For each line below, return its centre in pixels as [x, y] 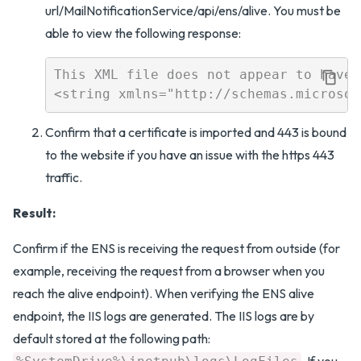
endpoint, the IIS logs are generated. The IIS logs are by [164, 315]
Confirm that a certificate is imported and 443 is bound [196, 132]
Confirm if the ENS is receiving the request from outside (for [176, 248]
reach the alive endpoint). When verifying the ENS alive [164, 293]
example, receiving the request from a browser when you [169, 270]
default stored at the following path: [112, 338]
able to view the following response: [143, 33]
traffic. [64, 177]
